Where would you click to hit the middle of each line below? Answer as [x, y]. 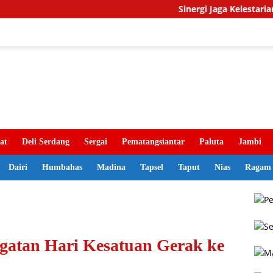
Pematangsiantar [153, 142]
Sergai [96, 142]
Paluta [211, 142]
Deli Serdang [46, 142]
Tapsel [152, 167]
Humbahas [62, 167]
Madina [111, 167]
